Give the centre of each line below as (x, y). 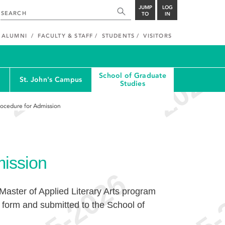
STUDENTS (118, 36)
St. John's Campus (51, 80)
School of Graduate (132, 76)
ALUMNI (14, 36)
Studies (133, 84)
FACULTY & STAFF (66, 36)
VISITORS (157, 36)
